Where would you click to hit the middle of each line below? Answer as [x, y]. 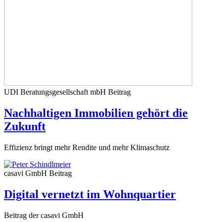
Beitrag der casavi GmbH [44, 215]
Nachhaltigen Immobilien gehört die [96, 113]
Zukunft [25, 126]
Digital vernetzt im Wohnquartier [90, 194]
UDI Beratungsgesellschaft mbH [56, 92]
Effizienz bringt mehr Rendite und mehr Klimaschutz [87, 147]
